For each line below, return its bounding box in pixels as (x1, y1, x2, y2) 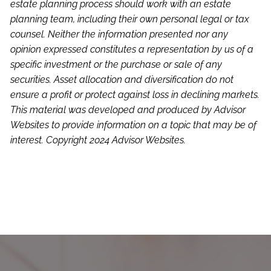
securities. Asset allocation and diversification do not (10, 74, 234, 86)
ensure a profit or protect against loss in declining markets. (10, 89, 260, 101)
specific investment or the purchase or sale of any (10, 59, 223, 71)
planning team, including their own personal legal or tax (10, 13, 250, 25)
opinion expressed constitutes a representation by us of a (10, 44, 254, 56)
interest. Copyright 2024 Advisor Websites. (10, 134, 186, 146)
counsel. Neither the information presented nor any (10, 28, 229, 41)
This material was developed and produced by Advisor (10, 104, 246, 116)
